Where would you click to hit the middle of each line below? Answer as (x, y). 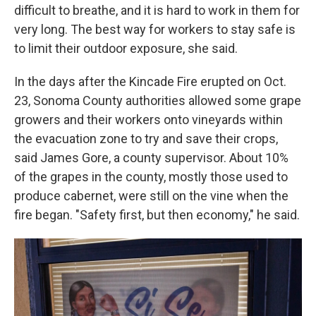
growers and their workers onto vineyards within (148, 120)
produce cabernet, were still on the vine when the (151, 196)
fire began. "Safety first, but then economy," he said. (157, 215)
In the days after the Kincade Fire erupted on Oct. (150, 81)
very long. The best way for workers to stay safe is (155, 29)
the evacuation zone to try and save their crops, (146, 139)
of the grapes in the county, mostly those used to (151, 177)
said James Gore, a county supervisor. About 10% (151, 158)
